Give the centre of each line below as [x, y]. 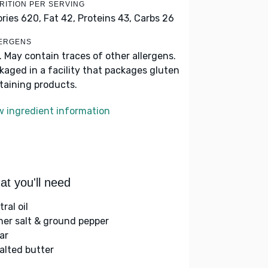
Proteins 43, [105, 18]
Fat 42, [60, 18]
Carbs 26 [154, 18]
